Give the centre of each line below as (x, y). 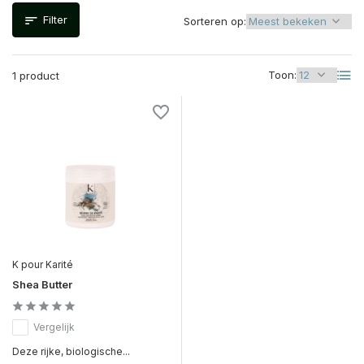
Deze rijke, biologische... (71, 351)
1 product (36, 76)
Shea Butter (42, 284)
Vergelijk (54, 327)
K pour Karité (43, 264)
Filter (55, 19)
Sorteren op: (215, 21)
